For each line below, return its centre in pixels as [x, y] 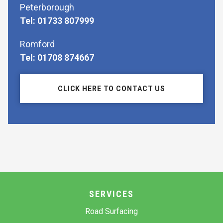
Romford [37, 44]
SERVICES [111, 194]
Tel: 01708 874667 [57, 58]
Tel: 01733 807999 [57, 21]
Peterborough [47, 7]
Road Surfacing [111, 212]
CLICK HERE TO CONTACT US [111, 89]
